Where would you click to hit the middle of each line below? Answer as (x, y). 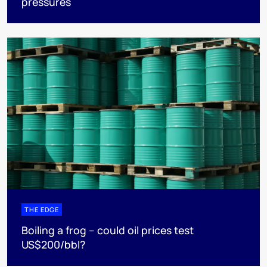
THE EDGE (42, 209)
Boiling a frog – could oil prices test (108, 230)
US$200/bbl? (53, 244)
